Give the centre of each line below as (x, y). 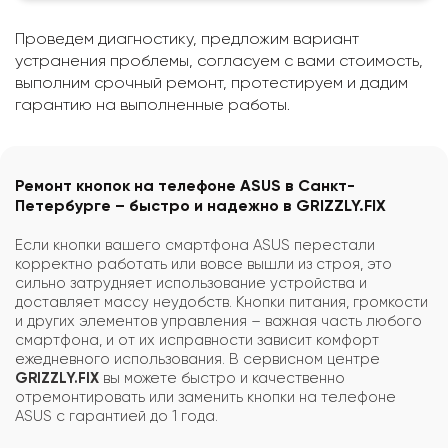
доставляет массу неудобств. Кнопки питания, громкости (221, 301)
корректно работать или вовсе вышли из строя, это (203, 263)
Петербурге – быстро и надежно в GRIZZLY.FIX (200, 205)
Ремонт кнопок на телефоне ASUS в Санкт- (185, 185)
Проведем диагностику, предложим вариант (187, 38)
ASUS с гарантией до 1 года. (116, 415)
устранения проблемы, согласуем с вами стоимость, (219, 60)
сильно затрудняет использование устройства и (191, 282)
